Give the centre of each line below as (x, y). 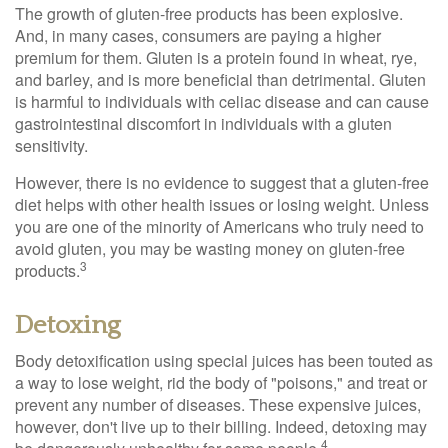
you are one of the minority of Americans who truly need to (219, 226)
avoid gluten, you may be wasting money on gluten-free (210, 248)
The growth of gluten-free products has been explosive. (209, 13)
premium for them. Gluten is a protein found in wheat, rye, (216, 57)
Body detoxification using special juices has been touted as (224, 360)
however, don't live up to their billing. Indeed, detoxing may (221, 426)
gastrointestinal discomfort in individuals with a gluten (203, 123)
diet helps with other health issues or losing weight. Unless (222, 204)
